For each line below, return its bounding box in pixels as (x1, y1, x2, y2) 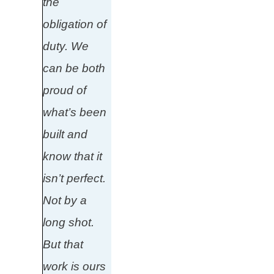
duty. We (43, 40, 89, 53)
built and (43, 128, 87, 141)
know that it (43, 150, 102, 163)
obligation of (43, 18, 106, 31)
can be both (43, 62, 105, 75)
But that (43, 238, 83, 251)
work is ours (43, 260, 106, 273)
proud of (43, 84, 86, 97)
